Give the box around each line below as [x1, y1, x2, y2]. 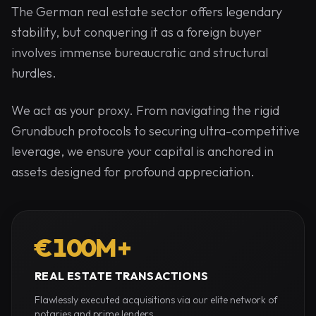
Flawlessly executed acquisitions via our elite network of [35, 293, 278, 306]
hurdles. [11, 65, 56, 81]
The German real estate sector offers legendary [11, 4, 282, 20]
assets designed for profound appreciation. [11, 164, 255, 180]
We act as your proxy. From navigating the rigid [11, 102, 279, 119]
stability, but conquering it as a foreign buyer [11, 24, 262, 40]
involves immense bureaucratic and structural [11, 44, 268, 61]
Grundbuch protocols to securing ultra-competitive [11, 123, 300, 139]
